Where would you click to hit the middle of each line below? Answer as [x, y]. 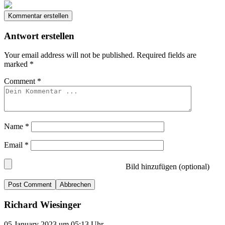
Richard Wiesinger [42, 205]
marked [17, 64]
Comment [21, 81]
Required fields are [166, 55]
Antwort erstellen [39, 36]
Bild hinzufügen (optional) [166, 167]
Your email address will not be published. [69, 55]
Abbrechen [75, 185]
